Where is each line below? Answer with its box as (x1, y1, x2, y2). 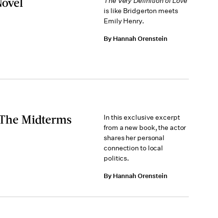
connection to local (104, 144, 163, 152)
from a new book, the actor (104, 123, 186, 132)
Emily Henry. (104, 17, 144, 25)
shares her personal (104, 133, 165, 142)
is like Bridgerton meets (104, 6, 178, 15)
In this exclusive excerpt (104, 113, 180, 122)
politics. (104, 154, 129, 163)
